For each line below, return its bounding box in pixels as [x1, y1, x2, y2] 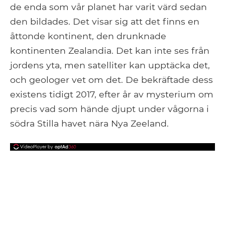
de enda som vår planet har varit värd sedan [10, 1, 207, 12]
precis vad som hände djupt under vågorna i [10, 103, 209, 114]
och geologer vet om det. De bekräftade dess [10, 74, 213, 85]
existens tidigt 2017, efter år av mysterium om [10, 88, 213, 99]
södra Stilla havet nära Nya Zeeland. [10, 118, 169, 129]
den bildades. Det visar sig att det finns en [10, 16, 199, 27]
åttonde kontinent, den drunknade [10, 30, 166, 41]
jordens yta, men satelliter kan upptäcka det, [10, 59, 210, 70]
